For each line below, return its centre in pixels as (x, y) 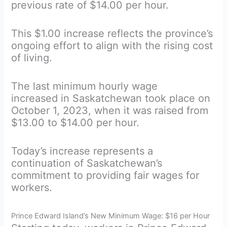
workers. (32, 187)
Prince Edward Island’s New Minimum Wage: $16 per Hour (111, 216)
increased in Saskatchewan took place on (111, 98)
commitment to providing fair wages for (105, 175)
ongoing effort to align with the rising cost (112, 45)
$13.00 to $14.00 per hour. (75, 122)
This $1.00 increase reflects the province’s (112, 33)
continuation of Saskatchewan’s (87, 163)
